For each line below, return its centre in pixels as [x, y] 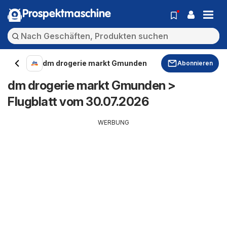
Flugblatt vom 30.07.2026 [78, 102]
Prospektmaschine [67, 14]
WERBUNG [113, 122]
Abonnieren [195, 63]
